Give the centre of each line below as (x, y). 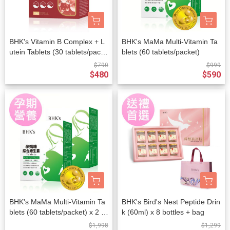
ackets (20, 223)
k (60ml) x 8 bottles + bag (163, 212)
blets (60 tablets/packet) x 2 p (57, 212)
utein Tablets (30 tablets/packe (59, 52)
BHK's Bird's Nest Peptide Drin (171, 202)
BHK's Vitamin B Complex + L (57, 42)
